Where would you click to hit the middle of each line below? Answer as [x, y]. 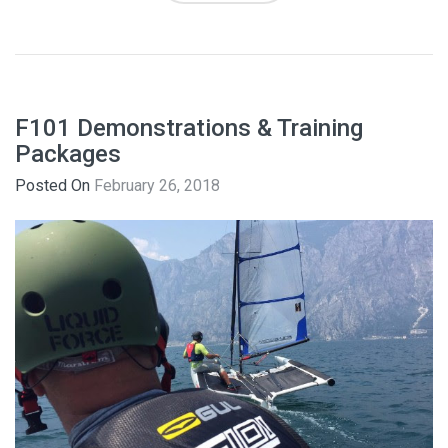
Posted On [54, 185]
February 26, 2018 [157, 185]
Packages [68, 154]
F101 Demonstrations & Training [189, 128]
